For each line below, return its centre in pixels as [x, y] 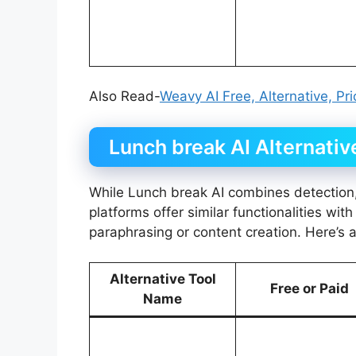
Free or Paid [309, 289]
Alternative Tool [163, 279]
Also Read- [124, 97]
